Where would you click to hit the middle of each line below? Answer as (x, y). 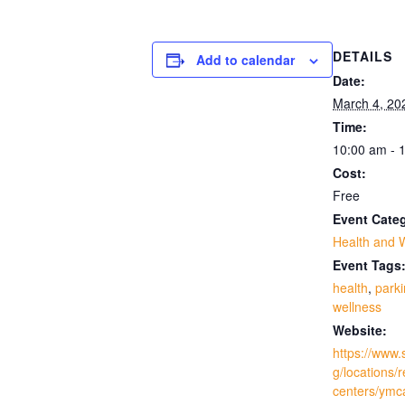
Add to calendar (245, 59)
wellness (357, 306)
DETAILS (363, 56)
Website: (360, 330)
